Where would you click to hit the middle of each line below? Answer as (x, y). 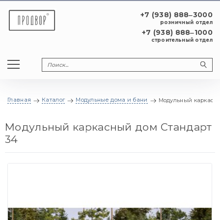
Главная (19, 100)
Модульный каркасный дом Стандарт (109, 127)
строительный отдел (182, 40)
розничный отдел (186, 23)
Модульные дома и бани (112, 100)
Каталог (54, 100)
